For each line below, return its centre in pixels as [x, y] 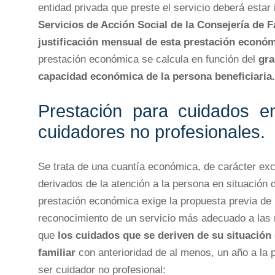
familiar [57, 252]
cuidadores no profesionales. [152, 132]
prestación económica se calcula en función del [148, 59]
